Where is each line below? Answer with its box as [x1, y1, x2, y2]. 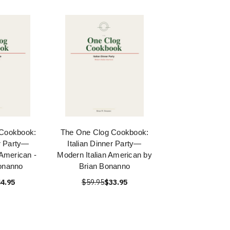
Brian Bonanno [79, 162, 130, 170]
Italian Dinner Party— [67, 139, 142, 148]
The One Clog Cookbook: [60, 128, 149, 137]
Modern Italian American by [57, 150, 152, 159]
